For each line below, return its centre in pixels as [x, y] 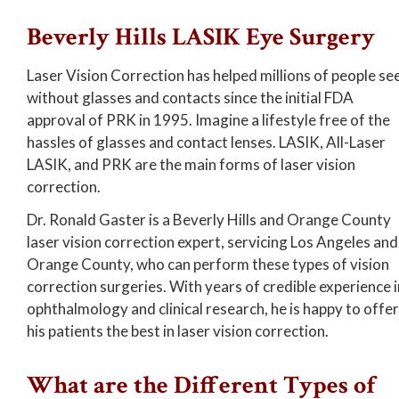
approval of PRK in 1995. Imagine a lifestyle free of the [208, 120]
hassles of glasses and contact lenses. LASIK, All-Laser [206, 142]
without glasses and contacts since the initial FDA [190, 98]
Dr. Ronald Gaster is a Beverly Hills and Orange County [209, 220]
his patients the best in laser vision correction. [178, 331]
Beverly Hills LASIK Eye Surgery [201, 37]
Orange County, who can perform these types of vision [208, 264]
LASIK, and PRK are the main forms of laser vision [191, 164]
